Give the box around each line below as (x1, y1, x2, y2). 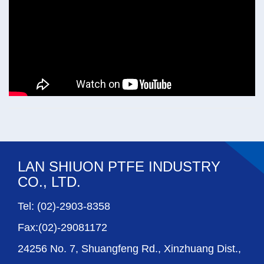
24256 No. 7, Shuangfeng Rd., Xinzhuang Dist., (18, 243, 241, 255)
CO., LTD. (18, 174, 81, 190)
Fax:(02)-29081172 (18, 222, 107, 234)
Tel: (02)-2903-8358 (18, 200, 110, 213)
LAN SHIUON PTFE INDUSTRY (18, 159, 220, 175)
